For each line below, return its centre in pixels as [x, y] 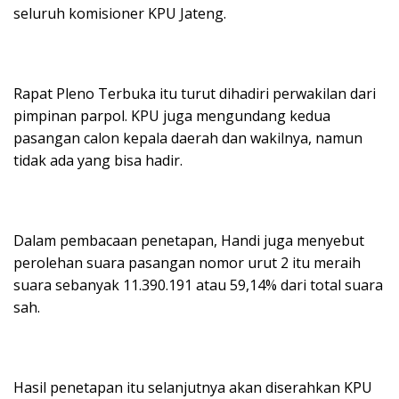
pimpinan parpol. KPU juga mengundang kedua [172, 116]
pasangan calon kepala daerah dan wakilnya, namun [188, 138]
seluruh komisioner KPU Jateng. [120, 14]
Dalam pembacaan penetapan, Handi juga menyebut [189, 241]
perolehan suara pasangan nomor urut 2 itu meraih [187, 263]
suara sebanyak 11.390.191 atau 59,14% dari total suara [198, 285]
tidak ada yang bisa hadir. [98, 161]
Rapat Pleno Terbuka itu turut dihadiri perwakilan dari [195, 94]
